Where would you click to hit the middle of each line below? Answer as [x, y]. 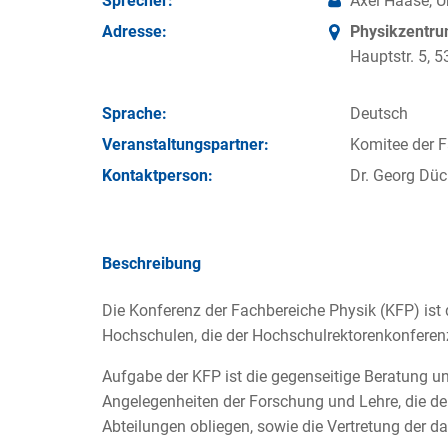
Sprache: [134, 113]
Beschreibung [151, 264]
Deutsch [379, 113]
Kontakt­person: [157, 176]
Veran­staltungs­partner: [185, 144]
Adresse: [134, 32]
